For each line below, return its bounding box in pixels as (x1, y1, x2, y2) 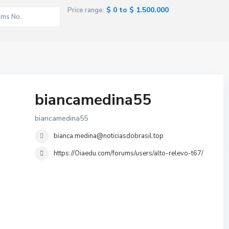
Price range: (67, 6, 104, 15)
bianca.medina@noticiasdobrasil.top (54, 131, 164, 141)
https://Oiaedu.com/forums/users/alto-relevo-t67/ (54, 149, 203, 158)
